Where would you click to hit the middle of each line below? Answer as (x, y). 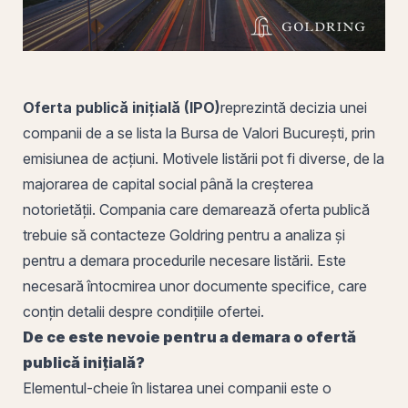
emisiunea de (67, 158)
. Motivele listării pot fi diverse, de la (270, 158)
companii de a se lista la (102, 133)
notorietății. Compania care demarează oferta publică (196, 209)
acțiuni (133, 158)
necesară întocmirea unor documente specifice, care (195, 286)
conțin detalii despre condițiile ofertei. (145, 311)
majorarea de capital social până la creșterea (168, 184)
